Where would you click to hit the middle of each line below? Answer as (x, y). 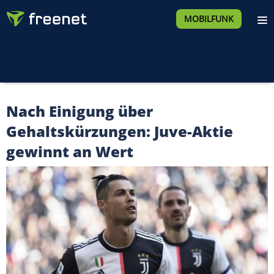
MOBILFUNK (209, 19)
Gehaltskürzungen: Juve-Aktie (120, 131)
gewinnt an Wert (70, 151)
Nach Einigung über (80, 111)
